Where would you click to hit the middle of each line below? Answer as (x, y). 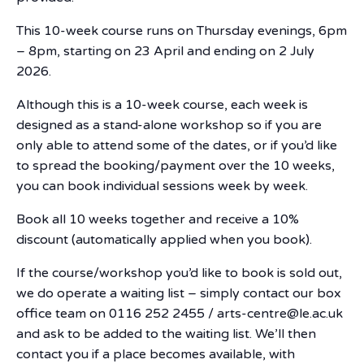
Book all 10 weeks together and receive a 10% (158, 220)
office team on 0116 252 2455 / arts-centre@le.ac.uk (180, 314)
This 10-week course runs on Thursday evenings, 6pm (182, 31)
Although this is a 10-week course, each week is (162, 105)
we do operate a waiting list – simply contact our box (179, 294)
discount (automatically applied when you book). (164, 240)
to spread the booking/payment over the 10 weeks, (175, 166)
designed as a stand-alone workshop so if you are (169, 126)
